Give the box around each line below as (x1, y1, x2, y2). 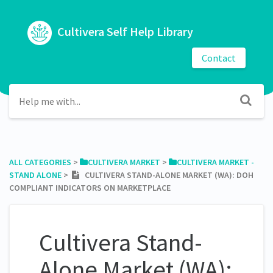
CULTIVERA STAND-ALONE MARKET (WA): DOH (79, 169, 253, 180)
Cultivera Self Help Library (55, 23, 193, 39)
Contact (202, 51, 236, 64)
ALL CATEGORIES (9, 156, 71, 168)
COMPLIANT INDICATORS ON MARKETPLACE (9, 182, 171, 193)
